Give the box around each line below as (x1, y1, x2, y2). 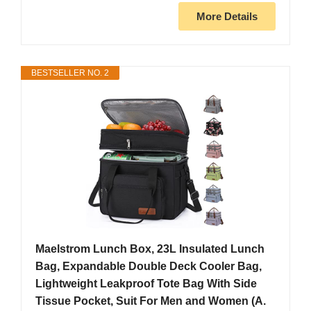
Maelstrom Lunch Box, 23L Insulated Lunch (35, 243, 264, 255)
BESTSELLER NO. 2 (31, 68, 109, 78)
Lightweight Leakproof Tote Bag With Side (35, 278, 257, 290)
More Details (196, 10, 258, 23)
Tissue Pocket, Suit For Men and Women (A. (35, 295, 266, 308)
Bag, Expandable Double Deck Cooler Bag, (35, 260, 262, 273)
